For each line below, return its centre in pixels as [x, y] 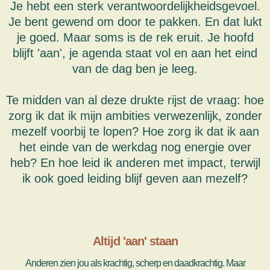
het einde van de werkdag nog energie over [135, 147]
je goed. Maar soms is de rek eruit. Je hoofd [135, 37]
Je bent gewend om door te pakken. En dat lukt [135, 22]
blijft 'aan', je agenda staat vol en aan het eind [135, 53]
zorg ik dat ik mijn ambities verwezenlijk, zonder [135, 116]
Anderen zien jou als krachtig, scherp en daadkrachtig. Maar [135, 263]
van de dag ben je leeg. [135, 69]
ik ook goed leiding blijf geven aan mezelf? [135, 178]
